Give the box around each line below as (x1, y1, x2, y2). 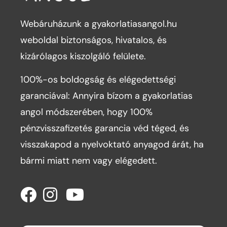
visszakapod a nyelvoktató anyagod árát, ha (20, 138, 204, 151)
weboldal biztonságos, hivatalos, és (20, 33, 167, 46)
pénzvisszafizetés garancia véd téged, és (20, 122, 189, 135)
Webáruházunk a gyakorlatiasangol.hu (20, 17, 177, 30)
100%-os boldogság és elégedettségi (20, 73, 176, 86)
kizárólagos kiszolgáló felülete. (20, 50, 146, 62)
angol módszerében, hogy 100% (20, 106, 153, 119)
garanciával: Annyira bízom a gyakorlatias (20, 90, 193, 102)
